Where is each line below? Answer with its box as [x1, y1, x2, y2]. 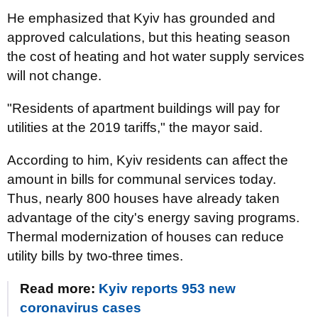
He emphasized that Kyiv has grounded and [7, 11, 275, 26]
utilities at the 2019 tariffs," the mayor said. [7, 120, 263, 135]
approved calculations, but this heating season [7, 30, 290, 45]
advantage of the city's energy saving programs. [7, 210, 300, 225]
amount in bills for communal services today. [7, 172, 276, 187]
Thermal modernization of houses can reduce [7, 229, 284, 244]
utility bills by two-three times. [7, 248, 183, 263]
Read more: [20, 281, 99, 296]
